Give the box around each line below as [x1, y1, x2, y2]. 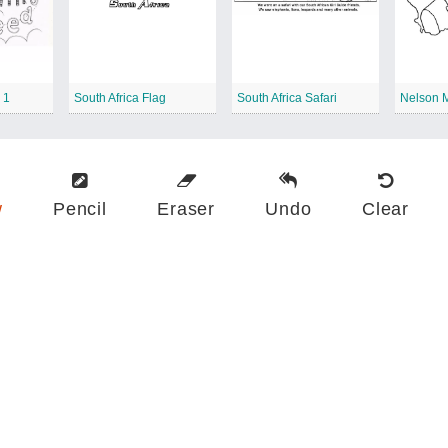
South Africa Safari [236, 90, 337, 105]
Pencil [53, 198, 107, 219]
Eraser [157, 198, 215, 219]
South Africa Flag [73, 90, 166, 105]
